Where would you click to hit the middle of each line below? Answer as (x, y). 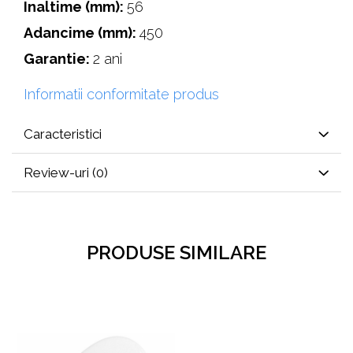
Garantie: (58, 58)
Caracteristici (63, 134)
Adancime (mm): (82, 32)
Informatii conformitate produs (121, 94)
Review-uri (58, 172)
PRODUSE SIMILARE (176, 252)
